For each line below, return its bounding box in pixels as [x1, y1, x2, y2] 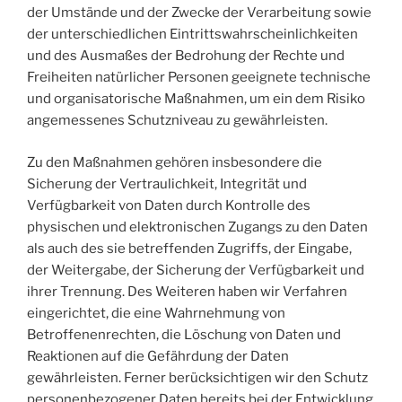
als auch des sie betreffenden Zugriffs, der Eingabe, [27, 240, 352, 257]
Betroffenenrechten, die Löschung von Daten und [27, 326, 341, 343]
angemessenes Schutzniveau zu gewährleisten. [27, 112, 328, 128]
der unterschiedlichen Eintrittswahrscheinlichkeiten [27, 26, 358, 42]
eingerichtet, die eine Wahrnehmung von [27, 304, 285, 321]
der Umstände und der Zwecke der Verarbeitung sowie [27, 4, 371, 21]
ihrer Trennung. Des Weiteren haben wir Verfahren [27, 283, 347, 300]
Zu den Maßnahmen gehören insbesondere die [27, 153, 322, 170]
